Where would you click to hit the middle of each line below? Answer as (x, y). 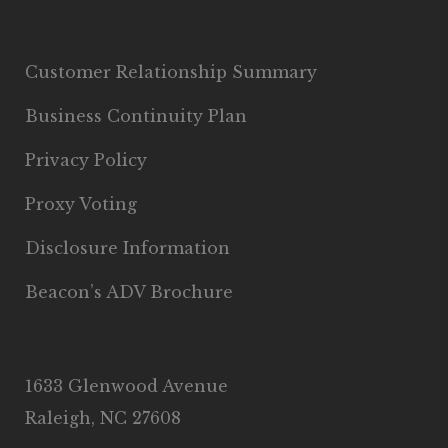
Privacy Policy (86, 160)
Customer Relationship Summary (171, 72)
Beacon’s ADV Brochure (129, 292)
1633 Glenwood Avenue (126, 386)
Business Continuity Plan (136, 116)
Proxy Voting (81, 204)
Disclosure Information (127, 248)
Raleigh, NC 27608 (103, 418)
